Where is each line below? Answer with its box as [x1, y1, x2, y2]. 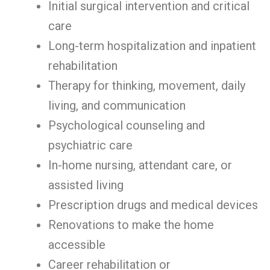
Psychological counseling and [48, 118, 205, 133]
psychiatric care [48, 138, 133, 152]
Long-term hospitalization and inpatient [48, 39, 256, 53]
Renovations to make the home [48, 218, 214, 232]
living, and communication [48, 98, 186, 113]
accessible [48, 237, 105, 252]
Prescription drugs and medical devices [48, 198, 258, 212]
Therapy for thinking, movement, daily [48, 78, 245, 93]
